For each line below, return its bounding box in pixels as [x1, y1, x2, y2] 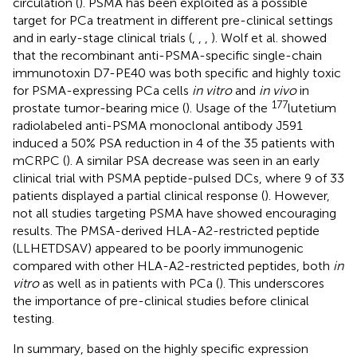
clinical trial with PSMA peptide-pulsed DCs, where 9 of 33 [13, 170, 344, 186]
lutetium [288, 100, 336, 116]
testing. [13, 310, 54, 326]
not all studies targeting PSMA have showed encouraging [13, 205, 336, 221]
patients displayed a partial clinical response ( [13, 187, 265, 203]
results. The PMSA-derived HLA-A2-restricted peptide [13, 222, 320, 238]
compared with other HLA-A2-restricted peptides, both [13, 257, 333, 273]
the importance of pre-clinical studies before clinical [13, 292, 309, 308]
